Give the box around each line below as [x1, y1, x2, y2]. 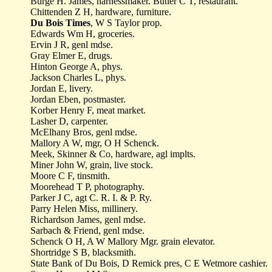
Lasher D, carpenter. [30, 116, 108, 126]
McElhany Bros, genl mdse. [30, 127, 137, 137]
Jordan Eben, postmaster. [30, 94, 126, 104]
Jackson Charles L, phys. [30, 72, 126, 83]
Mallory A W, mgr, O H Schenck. [30, 138, 159, 148]
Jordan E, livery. [30, 83, 93, 93]
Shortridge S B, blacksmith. [30, 247, 136, 257]
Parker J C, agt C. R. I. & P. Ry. [30, 192, 152, 203]
